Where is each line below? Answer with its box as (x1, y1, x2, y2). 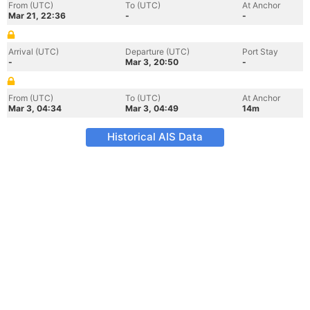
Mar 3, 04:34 (8, 103, 62, 113)
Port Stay (242, 46, 278, 57)
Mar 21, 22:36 (8, 10, 66, 21)
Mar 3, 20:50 (125, 57, 179, 67)
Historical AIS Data (107, 130, 203, 143)
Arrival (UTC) (8, 46, 59, 57)
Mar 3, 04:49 (125, 103, 179, 113)
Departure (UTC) (125, 46, 190, 57)
